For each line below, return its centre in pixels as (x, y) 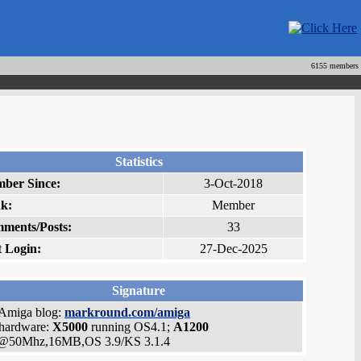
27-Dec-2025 (233, 249)
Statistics (139, 162)
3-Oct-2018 (233, 184)
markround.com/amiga (127, 313)
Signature (139, 291)
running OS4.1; (131, 327)
